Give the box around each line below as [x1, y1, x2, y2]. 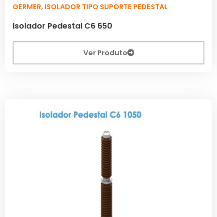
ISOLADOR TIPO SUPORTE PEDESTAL [45, 1, 168, 12]
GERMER [13, 1, 41, 12]
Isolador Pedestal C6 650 [13, 20, 112, 31]
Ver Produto [83, 47, 127, 58]
